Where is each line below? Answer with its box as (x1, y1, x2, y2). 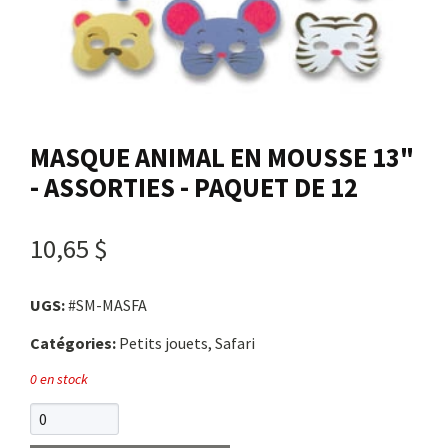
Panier (48, 148, 110, 176)
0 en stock (30, 369, 88, 388)
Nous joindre (48, 20, 171, 48)
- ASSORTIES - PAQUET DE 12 (30, 171, 358, 205)
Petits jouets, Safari (116, 332, 255, 353)
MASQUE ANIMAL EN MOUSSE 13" (30, 141, 414, 175)
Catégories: (30, 332, 116, 353)
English (48, 212, 120, 240)
